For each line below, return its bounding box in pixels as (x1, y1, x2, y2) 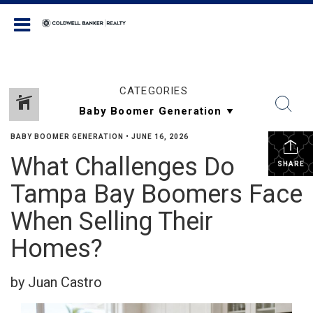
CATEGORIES (119, 85, 188, 97)
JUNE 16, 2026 (131, 133, 189, 140)
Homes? (10, 234, 103, 263)
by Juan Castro (10, 274, 102, 291)
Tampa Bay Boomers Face (10, 180, 303, 209)
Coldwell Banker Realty (147, 17, 236, 28)
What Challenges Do (10, 152, 235, 182)
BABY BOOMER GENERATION (10, 133, 124, 140)
